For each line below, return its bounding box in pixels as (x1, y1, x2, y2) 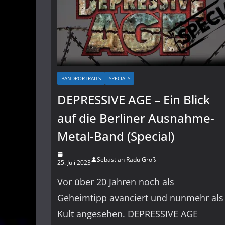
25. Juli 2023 (57, 158, 91, 167)
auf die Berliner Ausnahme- (57, 109, 214, 127)
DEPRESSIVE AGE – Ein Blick (57, 91, 210, 108)
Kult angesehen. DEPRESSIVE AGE (57, 208, 198, 220)
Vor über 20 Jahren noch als (57, 176, 174, 188)
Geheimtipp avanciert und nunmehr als (57, 192, 223, 204)
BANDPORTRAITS (61, 75, 101, 82)
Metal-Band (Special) (57, 128, 174, 145)
